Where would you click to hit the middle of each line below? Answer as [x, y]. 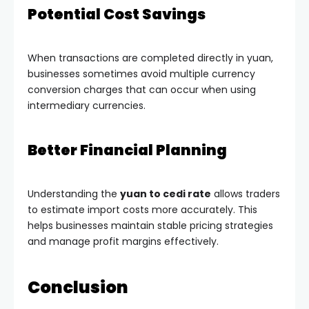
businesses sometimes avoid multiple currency [141, 73]
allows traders [246, 193]
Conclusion [78, 287]
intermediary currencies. [87, 105]
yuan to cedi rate [166, 193]
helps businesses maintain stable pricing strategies [150, 225]
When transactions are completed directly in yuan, [150, 58]
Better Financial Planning [127, 150]
